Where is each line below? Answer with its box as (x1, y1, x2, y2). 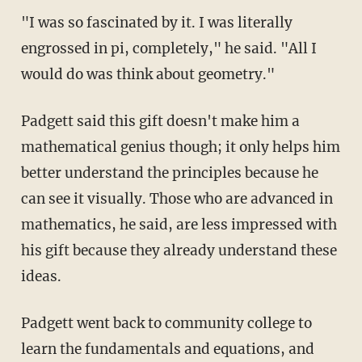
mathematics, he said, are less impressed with (20, 215, 337, 234)
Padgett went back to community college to (20, 314, 312, 332)
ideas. (20, 267, 61, 285)
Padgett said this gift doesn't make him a (20, 112, 300, 130)
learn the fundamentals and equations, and (20, 339, 314, 358)
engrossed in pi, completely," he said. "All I (20, 39, 317, 57)
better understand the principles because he (20, 163, 318, 182)
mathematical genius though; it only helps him (20, 137, 340, 156)
